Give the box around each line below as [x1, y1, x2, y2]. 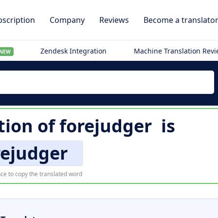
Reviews [99, 15, 129, 25]
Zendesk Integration [40, 46, 107, 55]
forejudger [59, 114, 152, 138]
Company [50, 15, 85, 25]
